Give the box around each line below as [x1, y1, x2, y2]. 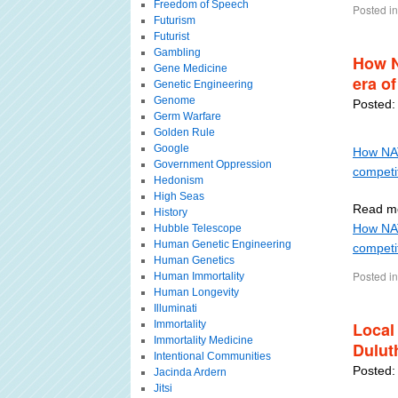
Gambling [153, 46, 201, 59]
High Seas [153, 190, 204, 203]
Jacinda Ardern [153, 366, 227, 378]
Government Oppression [153, 158, 272, 171]
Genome [153, 94, 195, 107]
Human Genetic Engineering [153, 238, 291, 251]
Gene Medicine [153, 62, 227, 75]
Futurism [153, 14, 195, 27]
